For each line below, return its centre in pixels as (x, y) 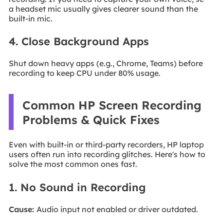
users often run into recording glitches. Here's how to (107, 154)
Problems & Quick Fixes (91, 120)
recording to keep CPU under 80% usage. (84, 73)
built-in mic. (30, 18)
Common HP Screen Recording (112, 105)
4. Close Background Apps (79, 42)
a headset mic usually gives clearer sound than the (103, 9)
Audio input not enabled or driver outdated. (117, 209)
